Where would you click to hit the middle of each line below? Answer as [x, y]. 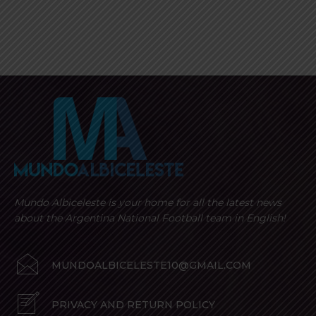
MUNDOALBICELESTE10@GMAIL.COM [151, 266]
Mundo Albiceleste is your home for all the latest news [148, 203]
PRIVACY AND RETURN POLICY [133, 305]
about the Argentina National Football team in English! [150, 218]
